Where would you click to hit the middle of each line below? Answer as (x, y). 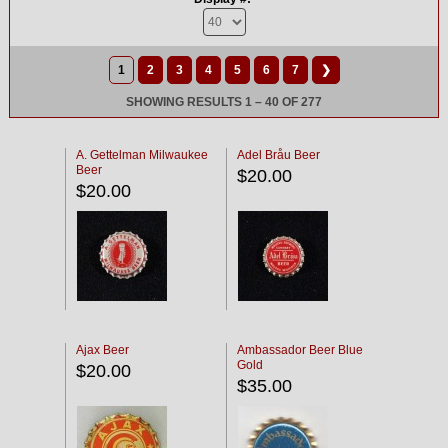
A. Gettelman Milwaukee (142, 155)
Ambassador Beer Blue (300, 350)
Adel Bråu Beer (278, 155)
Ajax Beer (102, 350)
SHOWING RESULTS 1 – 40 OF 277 (224, 102)
